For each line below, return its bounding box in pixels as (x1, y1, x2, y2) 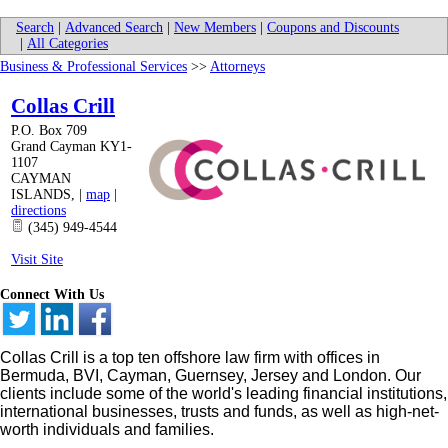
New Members (174, 20, 256, 36)
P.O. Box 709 (11, 123, 87, 139)
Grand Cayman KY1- (11, 139, 132, 155)
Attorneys (210, 59, 265, 75)
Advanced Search (65, 20, 163, 36)
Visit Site (11, 252, 63, 268)
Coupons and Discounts (267, 20, 399, 36)
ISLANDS (11, 187, 71, 203)
